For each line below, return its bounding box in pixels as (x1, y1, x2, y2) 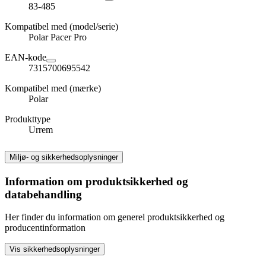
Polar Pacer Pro (28, 31, 87, 42)
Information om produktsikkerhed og (5, 175, 188, 188)
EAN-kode (5, 52, 46, 62)
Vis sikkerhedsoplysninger (9, 245, 100, 254)
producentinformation (5, 223, 85, 233)
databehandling (5, 188, 82, 201)
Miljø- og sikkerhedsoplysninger (9, 152, 118, 161)
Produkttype (5, 113, 50, 124)
